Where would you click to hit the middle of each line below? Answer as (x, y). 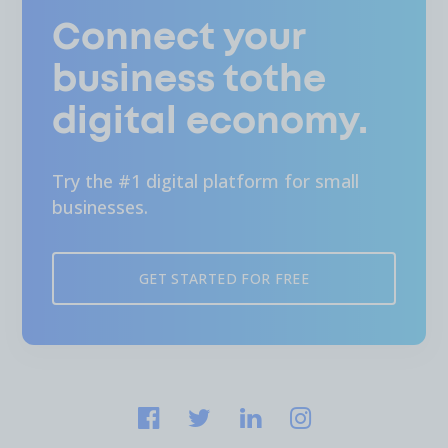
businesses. (100, 207)
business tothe (189, 79)
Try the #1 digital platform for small (205, 181)
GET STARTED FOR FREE (224, 278)
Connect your (178, 37)
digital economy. (210, 121)
